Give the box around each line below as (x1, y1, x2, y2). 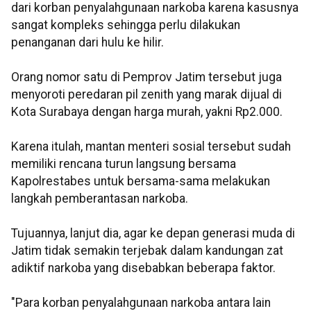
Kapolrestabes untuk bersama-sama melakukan (11, 174, 270, 189)
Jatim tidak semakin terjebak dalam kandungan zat (11, 244, 283, 258)
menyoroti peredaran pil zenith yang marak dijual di (11, 87, 282, 102)
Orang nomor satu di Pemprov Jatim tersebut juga (11, 70, 282, 85)
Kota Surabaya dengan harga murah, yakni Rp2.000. (11, 105, 283, 119)
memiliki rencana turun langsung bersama (11, 157, 236, 171)
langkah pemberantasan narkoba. (11, 192, 188, 206)
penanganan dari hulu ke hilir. (11, 35, 164, 50)
